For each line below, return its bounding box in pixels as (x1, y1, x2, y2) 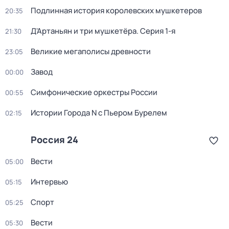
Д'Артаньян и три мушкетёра (31, 26, 136, 36)
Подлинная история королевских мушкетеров (31, 5, 202, 16)
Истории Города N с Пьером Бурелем (31, 107, 167, 118)
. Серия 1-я (136, 26, 175, 36)
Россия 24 (31, 133, 78, 146)
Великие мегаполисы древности (31, 46, 151, 57)
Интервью (31, 176, 68, 187)
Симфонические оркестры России (31, 87, 157, 98)
